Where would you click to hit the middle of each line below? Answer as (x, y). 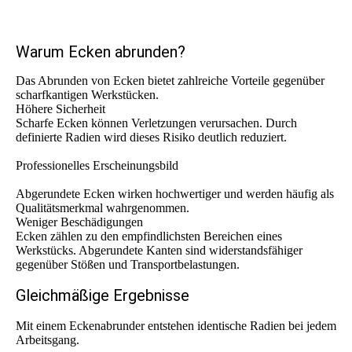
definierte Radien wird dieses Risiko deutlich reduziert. (151, 137)
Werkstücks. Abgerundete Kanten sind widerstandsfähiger (159, 251)
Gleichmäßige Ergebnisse (103, 296)
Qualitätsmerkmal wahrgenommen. (103, 208)
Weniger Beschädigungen (79, 222)
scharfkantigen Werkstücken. (87, 95)
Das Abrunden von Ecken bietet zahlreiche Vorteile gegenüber (170, 81)
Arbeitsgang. (48, 340)
